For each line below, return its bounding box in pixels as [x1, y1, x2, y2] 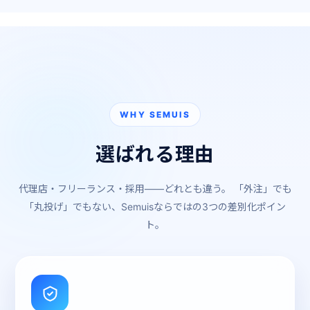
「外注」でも [230, 183, 292, 194]
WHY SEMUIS [120, 109, 190, 120]
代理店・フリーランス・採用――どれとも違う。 [18, 183, 231, 194]
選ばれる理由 [95, 143, 215, 166]
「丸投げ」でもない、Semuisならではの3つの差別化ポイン [24, 201, 286, 212]
